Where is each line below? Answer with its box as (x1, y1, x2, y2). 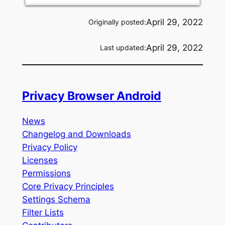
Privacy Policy (22, 142, 77, 153)
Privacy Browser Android (22, 88, 161, 103)
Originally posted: (88, 17, 147, 26)
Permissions (22, 168, 71, 179)
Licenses (22, 155, 58, 166)
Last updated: (100, 43, 147, 52)
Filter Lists (22, 207, 64, 218)
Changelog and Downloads (22, 129, 131, 140)
